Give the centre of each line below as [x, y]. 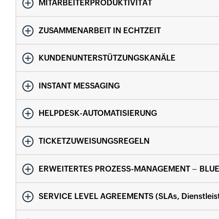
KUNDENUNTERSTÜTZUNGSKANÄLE [107, 58]
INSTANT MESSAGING [79, 86]
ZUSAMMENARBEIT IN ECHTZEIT [100, 30]
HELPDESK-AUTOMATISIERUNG [98, 113]
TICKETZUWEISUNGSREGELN [94, 141]
